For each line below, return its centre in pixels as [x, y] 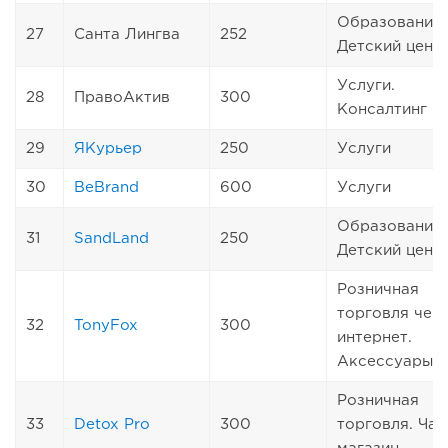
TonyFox [106, 325]
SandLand [111, 238]
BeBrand [106, 187]
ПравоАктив [122, 97]
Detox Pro [112, 424]
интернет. [374, 337]
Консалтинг [382, 109]
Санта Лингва [127, 34]
